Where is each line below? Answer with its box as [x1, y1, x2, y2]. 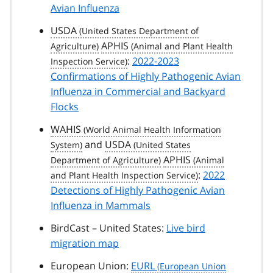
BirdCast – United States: [51, 221, 166, 235]
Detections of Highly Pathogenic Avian [51, 183, 225, 197]
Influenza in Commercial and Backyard [51, 84, 225, 98]
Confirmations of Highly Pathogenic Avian [51, 69, 241, 83]
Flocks [51, 99, 79, 113]
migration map [51, 236, 119, 250]
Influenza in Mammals [51, 198, 151, 212]
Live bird [166, 221, 205, 235]
